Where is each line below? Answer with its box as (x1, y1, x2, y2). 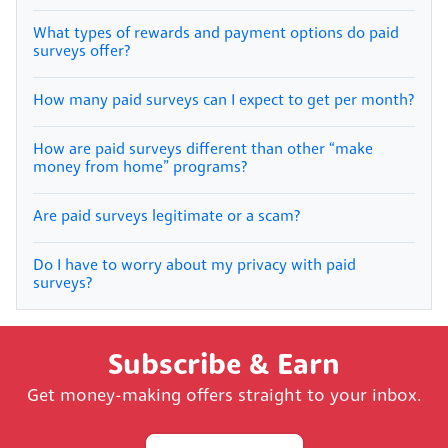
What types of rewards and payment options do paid (33, 25, 399, 42)
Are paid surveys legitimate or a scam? (33, 208, 300, 225)
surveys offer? (33, 43, 130, 60)
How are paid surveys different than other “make (33, 141, 373, 158)
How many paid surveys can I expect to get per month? (33, 92, 414, 109)
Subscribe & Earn (108, 351, 340, 381)
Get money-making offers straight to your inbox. (27, 387, 421, 405)
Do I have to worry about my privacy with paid (33, 257, 356, 274)
